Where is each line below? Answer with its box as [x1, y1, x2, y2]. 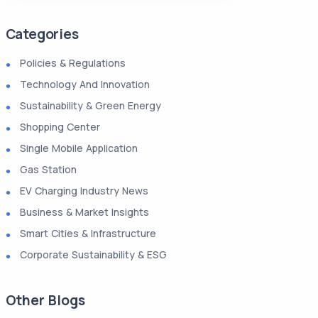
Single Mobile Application [19, 141, 138, 155]
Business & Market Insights [19, 205, 149, 219]
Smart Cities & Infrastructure [19, 226, 156, 240]
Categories [5, 25, 79, 43]
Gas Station [19, 163, 77, 176]
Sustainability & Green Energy [19, 99, 161, 112]
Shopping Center [19, 120, 100, 133]
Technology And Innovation [19, 77, 150, 91]
